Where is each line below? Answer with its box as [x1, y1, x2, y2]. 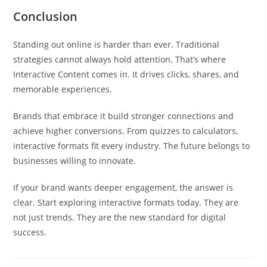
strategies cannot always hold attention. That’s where [13, 54, 226, 65]
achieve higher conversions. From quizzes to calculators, [13, 125, 238, 136]
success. [13, 226, 47, 238]
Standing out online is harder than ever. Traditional [13, 39, 220, 50]
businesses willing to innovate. [13, 155, 136, 166]
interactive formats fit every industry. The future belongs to [13, 140, 250, 151]
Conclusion [13, 8, 78, 24]
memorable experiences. [13, 83, 113, 95]
